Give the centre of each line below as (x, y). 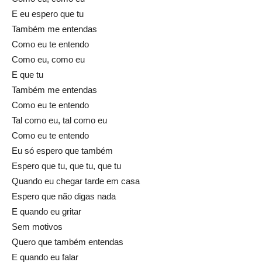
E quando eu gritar (46, 212)
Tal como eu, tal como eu (59, 120)
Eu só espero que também (62, 151)
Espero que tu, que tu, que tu (66, 166)
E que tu (27, 75)
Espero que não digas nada (64, 196)
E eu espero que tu (48, 14)
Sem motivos (37, 227)
